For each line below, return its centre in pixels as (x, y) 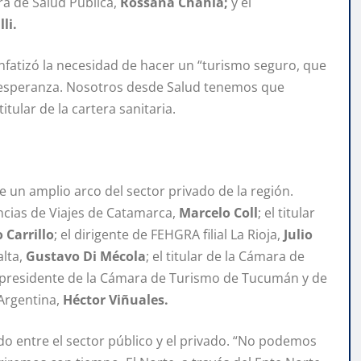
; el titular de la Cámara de (225, 257)
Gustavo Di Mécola (86, 257)
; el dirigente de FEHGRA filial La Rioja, (167, 235)
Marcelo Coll (218, 213)
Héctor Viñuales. (119, 300)
